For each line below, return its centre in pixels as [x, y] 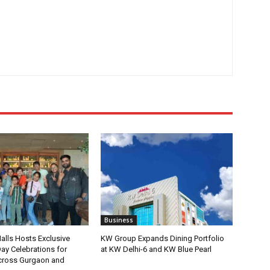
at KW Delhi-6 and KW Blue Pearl [156, 249]
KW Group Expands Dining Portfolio [163, 238]
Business [119, 220]
